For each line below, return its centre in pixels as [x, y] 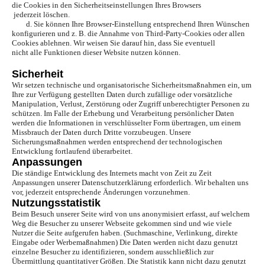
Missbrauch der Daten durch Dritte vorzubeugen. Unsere [101, 132]
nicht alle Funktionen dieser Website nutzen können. [96, 53]
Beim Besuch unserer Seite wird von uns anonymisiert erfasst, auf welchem [131, 214]
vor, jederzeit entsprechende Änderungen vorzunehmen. [101, 192]
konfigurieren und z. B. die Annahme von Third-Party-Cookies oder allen [128, 34]
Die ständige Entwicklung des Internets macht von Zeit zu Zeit [112, 173]
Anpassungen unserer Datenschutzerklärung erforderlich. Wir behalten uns [130, 183]
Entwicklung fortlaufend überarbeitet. [72, 151]
